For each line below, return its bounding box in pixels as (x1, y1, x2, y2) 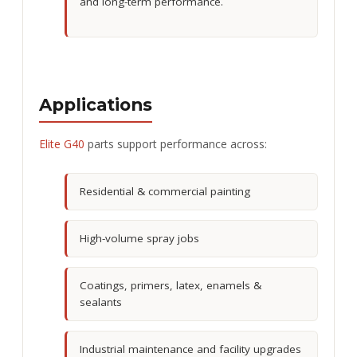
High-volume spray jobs (80, 230, 199, 245)
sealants (80, 294, 122, 309)
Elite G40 (39, 135, 84, 151)
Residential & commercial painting (80, 183, 250, 198)
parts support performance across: (84, 135, 267, 151)
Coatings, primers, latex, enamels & (80, 277, 261, 292)
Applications (39, 94, 152, 116)
